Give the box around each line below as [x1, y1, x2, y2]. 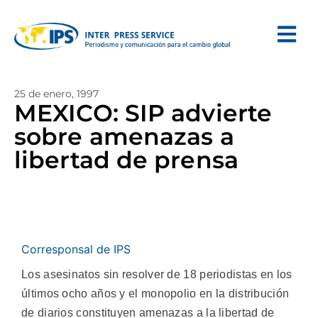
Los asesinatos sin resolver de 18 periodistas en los [21, 268, 292, 280]
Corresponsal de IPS [21, 242, 131, 256]
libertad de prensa [14, 146, 238, 174]
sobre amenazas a [14, 122, 234, 150]
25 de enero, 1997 [14, 87, 99, 100]
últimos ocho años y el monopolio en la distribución [21, 287, 290, 300]
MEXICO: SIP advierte [14, 99, 273, 127]
